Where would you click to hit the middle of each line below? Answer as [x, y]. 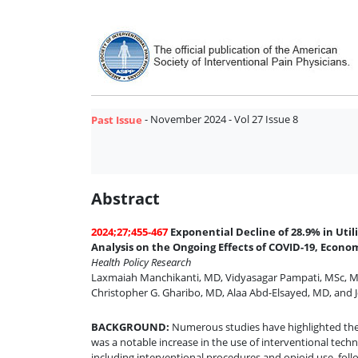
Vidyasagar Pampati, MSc [285, 277]
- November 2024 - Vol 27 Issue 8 [220, 119]
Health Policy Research [141, 262]
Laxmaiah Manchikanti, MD [156, 277]
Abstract [125, 199]
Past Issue [117, 119]
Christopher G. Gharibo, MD [157, 292]
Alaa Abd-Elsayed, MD [278, 292]
